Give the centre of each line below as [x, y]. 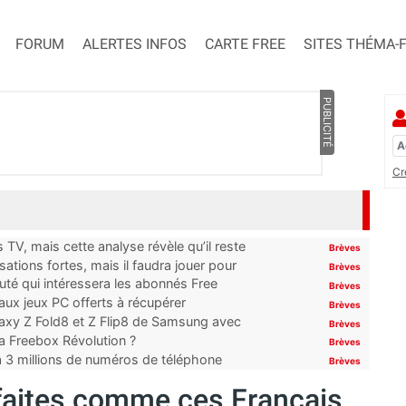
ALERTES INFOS [135, 44]
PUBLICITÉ [327, 123]
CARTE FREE [245, 44]
